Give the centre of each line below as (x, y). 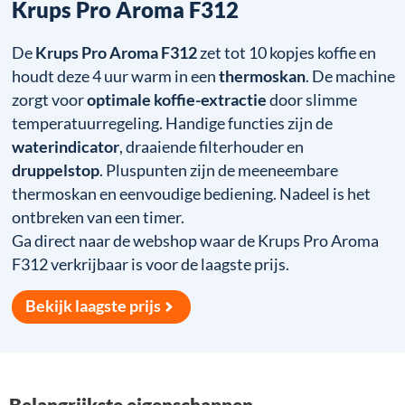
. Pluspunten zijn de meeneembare (219, 170)
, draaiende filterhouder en (212, 146)
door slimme (312, 99)
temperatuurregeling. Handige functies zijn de (173, 123)
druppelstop (56, 170)
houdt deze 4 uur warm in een (116, 76)
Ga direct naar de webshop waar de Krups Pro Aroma (196, 240)
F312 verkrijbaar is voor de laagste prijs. (151, 264)
